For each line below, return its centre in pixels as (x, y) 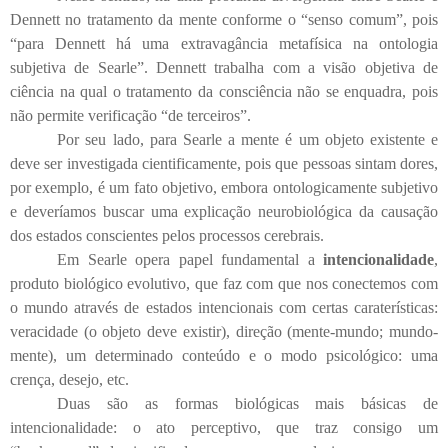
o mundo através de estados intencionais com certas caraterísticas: (224, 307)
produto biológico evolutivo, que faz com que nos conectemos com (224, 283)
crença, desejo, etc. (69, 379)
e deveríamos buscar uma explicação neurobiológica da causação (224, 211)
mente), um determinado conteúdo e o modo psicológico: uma (224, 355)
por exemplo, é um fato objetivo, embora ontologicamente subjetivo (224, 187)
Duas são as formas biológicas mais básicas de (247, 403)
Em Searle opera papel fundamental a (190, 259)
